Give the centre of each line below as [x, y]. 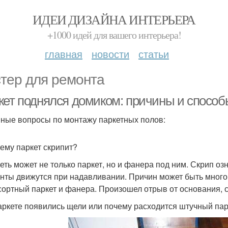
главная [64, 54]
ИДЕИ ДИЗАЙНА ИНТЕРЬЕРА [114, 19]
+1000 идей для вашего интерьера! [114, 35]
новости [110, 54]
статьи [154, 54]
